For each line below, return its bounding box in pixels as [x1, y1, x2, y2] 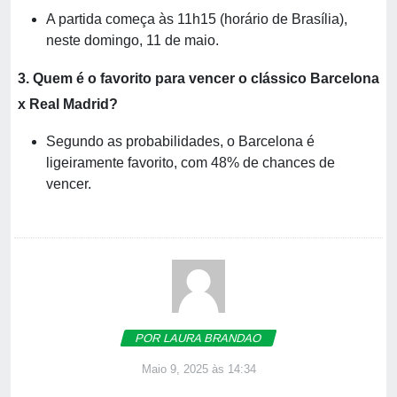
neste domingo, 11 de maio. [46, 33, 219, 48]
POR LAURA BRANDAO [133, 331, 264, 345]
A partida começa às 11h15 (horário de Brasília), [46, 12, 347, 27]
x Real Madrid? [18, 97, 118, 112]
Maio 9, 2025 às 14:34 [141, 362, 256, 376]
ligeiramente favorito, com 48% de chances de [46, 155, 335, 170]
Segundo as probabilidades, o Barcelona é [46, 134, 315, 149]
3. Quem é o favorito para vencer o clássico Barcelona [18, 71, 379, 86]
